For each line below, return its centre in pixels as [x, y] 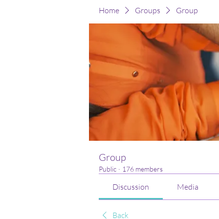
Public [108, 169]
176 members [142, 169]
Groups [148, 10]
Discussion [131, 186]
